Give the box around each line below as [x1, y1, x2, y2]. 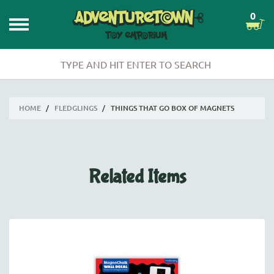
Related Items [88, 166, 186, 188]
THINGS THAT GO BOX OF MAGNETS [111, 103, 234, 113]
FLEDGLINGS [54, 103, 97, 113]
